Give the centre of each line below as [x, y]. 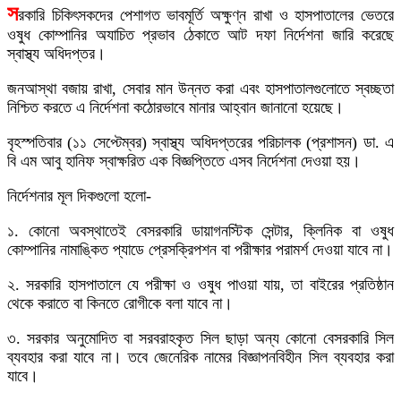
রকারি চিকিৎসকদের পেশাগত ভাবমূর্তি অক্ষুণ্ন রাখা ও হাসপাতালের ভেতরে [206, 15]
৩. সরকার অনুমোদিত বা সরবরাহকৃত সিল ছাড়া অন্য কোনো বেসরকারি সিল [200, 338]
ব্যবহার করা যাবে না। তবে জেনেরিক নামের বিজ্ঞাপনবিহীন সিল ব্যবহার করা [200, 357]
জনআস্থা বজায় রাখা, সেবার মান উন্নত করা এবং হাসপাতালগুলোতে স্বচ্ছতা [200, 89]
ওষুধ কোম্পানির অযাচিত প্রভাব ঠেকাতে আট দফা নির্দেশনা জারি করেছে [200, 35]
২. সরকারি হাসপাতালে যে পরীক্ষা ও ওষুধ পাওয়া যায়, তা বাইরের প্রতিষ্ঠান [200, 285]
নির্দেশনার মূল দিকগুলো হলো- [79, 196]
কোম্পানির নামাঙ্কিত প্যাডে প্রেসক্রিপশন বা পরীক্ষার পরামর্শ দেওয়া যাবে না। [200, 250]
